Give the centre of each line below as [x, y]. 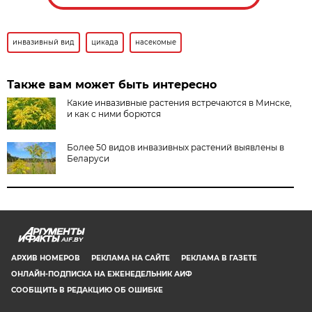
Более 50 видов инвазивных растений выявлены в [176, 147]
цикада [105, 42]
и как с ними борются [114, 114]
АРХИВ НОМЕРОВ [46, 258]
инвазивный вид [44, 42]
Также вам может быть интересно [112, 84]
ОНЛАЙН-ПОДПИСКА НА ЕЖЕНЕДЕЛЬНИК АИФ [102, 274]
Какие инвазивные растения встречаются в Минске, [180, 102]
